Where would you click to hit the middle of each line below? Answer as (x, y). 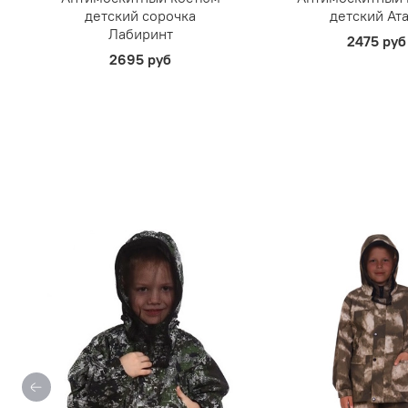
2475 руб (376, 41)
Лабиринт (140, 34)
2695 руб (141, 60)
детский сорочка (141, 16)
